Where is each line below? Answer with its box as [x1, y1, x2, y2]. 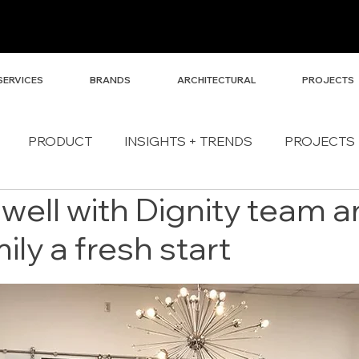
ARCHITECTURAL [177, 74, 256, 86]
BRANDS [90, 74, 131, 86]
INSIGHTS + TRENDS [124, 133, 252, 149]
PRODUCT [28, 133, 92, 149]
